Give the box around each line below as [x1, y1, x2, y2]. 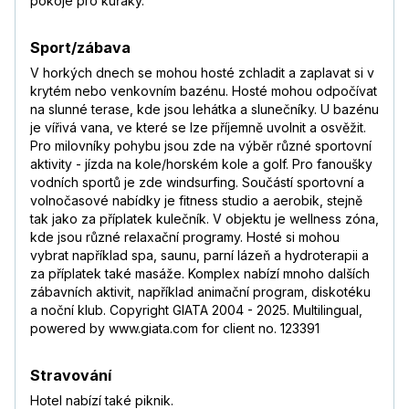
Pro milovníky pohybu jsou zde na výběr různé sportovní [30, 138, 372, 154]
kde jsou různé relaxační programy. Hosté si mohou [30, 229, 340, 246]
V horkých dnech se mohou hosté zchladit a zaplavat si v [30, 65, 374, 81]
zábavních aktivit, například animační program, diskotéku [30, 284, 371, 300]
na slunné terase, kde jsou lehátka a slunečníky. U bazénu [30, 101, 379, 118]
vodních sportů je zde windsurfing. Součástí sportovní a [30, 174, 364, 191]
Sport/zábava [30, 38, 131, 58]
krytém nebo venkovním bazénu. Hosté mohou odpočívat [30, 83, 377, 100]
